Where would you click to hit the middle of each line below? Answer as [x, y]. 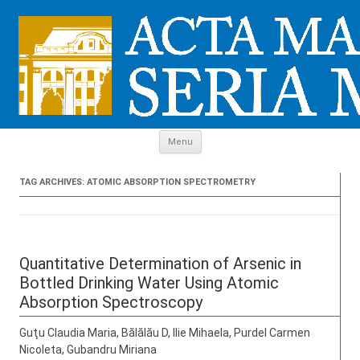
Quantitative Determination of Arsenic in [160, 264]
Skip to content [241, 136]
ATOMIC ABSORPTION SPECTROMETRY [171, 182]
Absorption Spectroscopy [111, 302]
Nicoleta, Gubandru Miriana [88, 350]
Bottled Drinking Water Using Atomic [149, 283]
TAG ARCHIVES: [53, 182]
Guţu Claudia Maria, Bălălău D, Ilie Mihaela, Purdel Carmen [165, 333]
